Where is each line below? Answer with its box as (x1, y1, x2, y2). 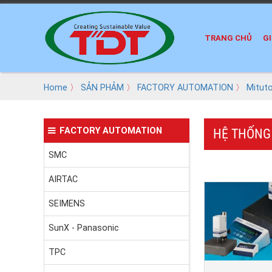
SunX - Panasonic (49, 223, 119, 233)
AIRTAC (49, 174, 78, 185)
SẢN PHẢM (81, 83, 124, 93)
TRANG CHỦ (205, 33, 252, 43)
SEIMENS (49, 199, 85, 209)
